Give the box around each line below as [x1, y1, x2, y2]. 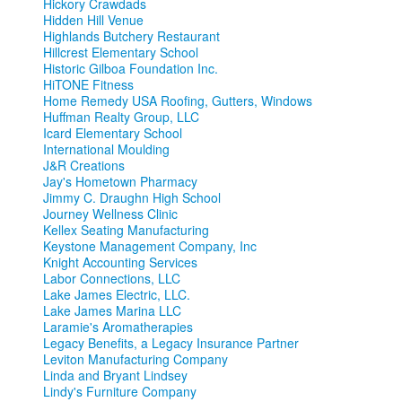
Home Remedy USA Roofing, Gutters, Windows [43, 92, 312, 110]
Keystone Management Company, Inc [43, 237, 257, 256]
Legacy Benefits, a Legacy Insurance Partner [43, 334, 299, 353]
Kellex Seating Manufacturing [43, 221, 209, 240]
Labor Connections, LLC [43, 269, 180, 288]
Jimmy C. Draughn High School [43, 188, 221, 207]
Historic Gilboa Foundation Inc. [43, 59, 218, 78]
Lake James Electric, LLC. [43, 285, 190, 304]
